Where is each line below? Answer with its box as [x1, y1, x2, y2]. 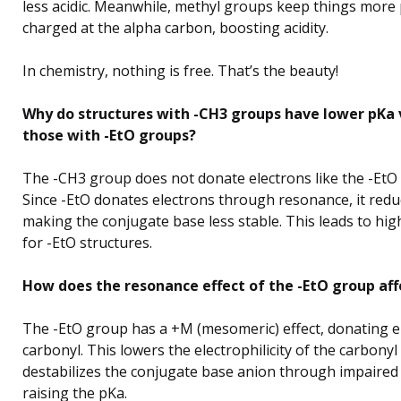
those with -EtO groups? [22, 124, 196, 145]
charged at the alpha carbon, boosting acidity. [22, 17, 328, 38]
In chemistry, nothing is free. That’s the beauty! [22, 60, 338, 81]
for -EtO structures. [22, 232, 152, 252]
